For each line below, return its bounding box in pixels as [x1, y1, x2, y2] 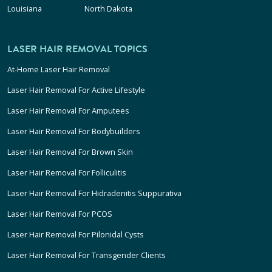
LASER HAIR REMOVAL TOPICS [7, 42, 148, 56]
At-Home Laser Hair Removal [7, 64, 110, 75]
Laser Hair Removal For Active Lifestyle [7, 84, 145, 95]
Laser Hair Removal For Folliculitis [7, 167, 126, 178]
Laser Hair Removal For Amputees [7, 105, 129, 116]
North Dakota [84, 3, 133, 14]
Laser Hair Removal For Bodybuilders [7, 126, 140, 137]
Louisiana [7, 3, 42, 14]
